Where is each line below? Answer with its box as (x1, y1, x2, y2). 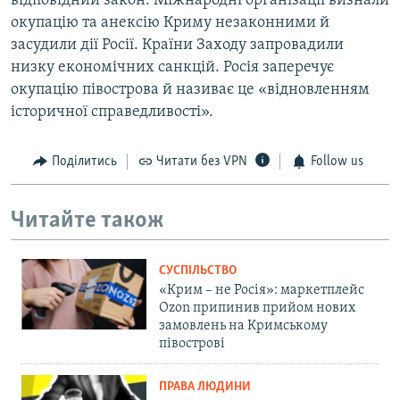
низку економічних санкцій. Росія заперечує (11, 59, 334, 77)
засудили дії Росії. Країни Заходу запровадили (11, 37, 344, 54)
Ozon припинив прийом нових (159, 301, 355, 316)
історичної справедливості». (11, 104, 213, 121)
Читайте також (11, 208, 164, 233)
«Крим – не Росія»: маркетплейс (159, 283, 364, 298)
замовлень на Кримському (159, 319, 328, 334)
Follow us (310, 154, 363, 170)
